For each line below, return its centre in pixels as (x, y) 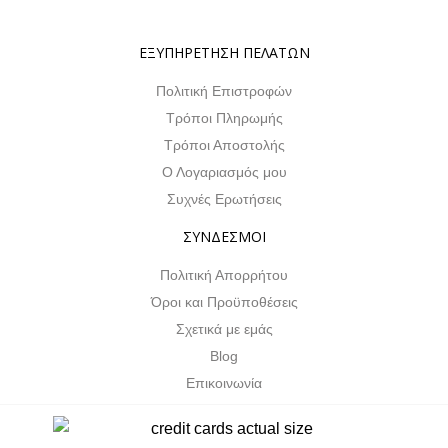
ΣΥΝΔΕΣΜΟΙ (224, 236)
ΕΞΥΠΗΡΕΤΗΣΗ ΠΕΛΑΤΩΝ (224, 52)
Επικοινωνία (224, 382)
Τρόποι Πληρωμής (224, 117)
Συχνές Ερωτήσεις (224, 198)
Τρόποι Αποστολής (224, 144)
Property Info (68, 13)
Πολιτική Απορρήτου (224, 274)
